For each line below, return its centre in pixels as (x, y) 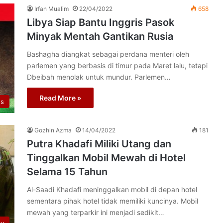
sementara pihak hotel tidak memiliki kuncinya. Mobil (112, 201)
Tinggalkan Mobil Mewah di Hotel (106, 158)
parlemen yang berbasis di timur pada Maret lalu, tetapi (117, 65)
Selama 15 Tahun (67, 172)
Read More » (60, 98)
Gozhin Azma (53, 130)
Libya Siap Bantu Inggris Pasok (101, 22)
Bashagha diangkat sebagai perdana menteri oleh (108, 54)
